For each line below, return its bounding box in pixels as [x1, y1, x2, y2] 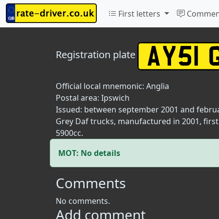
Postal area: [56, 92, 101, 103]
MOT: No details [58, 148, 120, 158]
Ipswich [101, 92, 130, 103]
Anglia [146, 81, 169, 91]
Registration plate [56, 48, 135, 62]
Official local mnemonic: [56, 81, 146, 91]
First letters [116, 8, 162, 19]
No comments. [56, 196, 110, 206]
